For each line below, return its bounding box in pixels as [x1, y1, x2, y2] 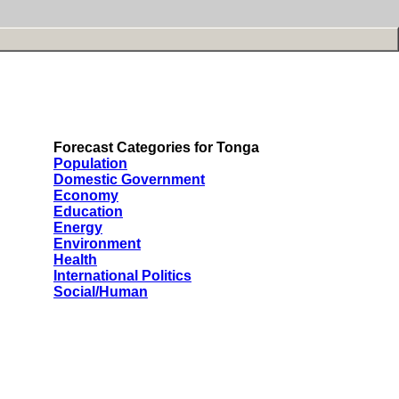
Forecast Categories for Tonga [53, 140, 259, 155]
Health [53, 252, 97, 267]
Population [53, 156, 127, 171]
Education [53, 204, 123, 219]
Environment [53, 236, 141, 251]
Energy [53, 220, 102, 235]
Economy [53, 188, 118, 203]
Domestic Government [53, 172, 205, 187]
